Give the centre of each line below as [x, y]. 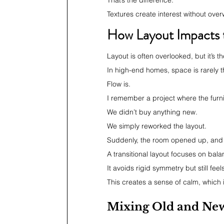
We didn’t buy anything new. [152, 112]
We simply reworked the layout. [157, 126]
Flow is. [119, 84]
